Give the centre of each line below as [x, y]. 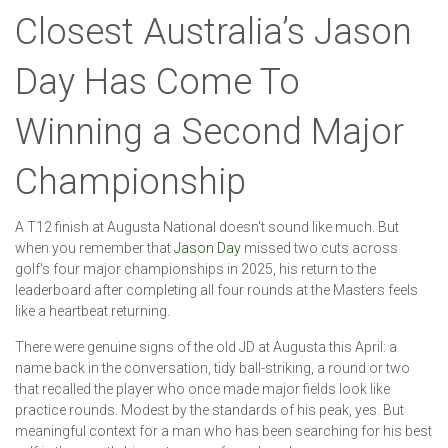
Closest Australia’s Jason [213, 31]
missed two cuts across [319, 247]
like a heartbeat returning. [92, 310]
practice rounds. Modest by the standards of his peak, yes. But [209, 409]
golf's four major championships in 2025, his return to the [195, 268]
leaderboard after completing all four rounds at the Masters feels [216, 289]
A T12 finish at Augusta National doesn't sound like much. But [207, 226]
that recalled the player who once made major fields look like [202, 388]
